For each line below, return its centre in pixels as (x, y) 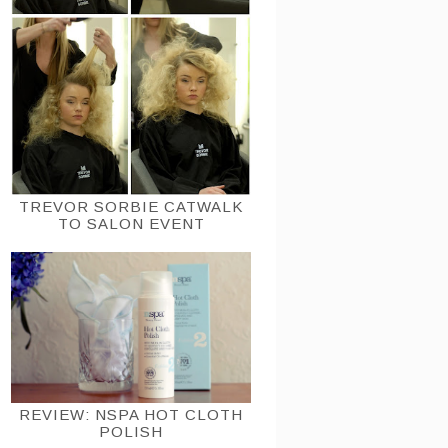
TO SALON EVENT (131, 224)
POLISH (131, 432)
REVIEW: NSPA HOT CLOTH (131, 415)
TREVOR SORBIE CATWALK (131, 207)
